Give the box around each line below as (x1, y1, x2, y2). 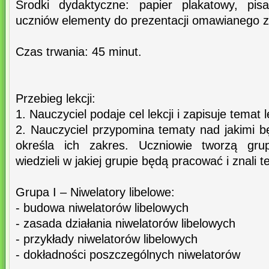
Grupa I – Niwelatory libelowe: (16, 186, 175, 199)
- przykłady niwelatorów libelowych (16, 232, 198, 246)
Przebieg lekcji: (16, 92, 95, 106)
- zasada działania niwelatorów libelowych (16, 217, 235, 231)
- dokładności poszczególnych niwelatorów (16, 248, 240, 262)
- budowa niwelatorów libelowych (16, 201, 189, 215)
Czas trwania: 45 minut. (16, 45, 142, 59)
